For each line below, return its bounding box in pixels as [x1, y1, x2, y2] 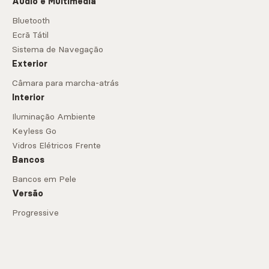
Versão [12, 188, 43, 199]
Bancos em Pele [12, 174, 76, 185]
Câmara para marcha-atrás [12, 77, 119, 89]
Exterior [12, 58, 47, 70]
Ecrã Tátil [12, 29, 49, 41]
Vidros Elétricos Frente [12, 140, 101, 151]
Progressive [12, 207, 59, 219]
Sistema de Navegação [12, 44, 103, 55]
